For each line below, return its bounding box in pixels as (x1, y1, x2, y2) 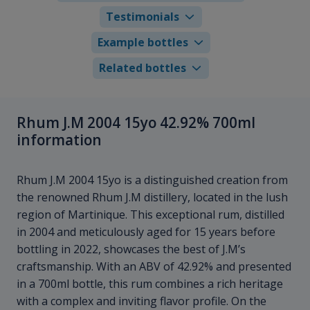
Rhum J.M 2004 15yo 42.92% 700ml (17, 112, 255, 132)
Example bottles (97, 34, 188, 50)
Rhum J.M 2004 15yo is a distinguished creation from (17, 172, 288, 188)
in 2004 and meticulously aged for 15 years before (17, 224, 275, 240)
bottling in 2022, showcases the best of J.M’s (17, 241, 246, 257)
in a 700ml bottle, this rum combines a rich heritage (17, 276, 283, 292)
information (17, 129, 102, 149)
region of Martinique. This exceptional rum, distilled (17, 207, 284, 223)
